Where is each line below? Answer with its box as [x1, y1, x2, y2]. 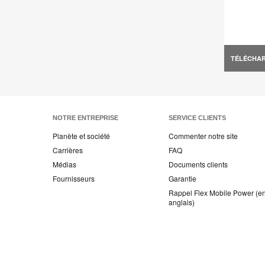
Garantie [169, 173, 196, 184]
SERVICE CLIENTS [169, 114, 226, 122]
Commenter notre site [169, 131, 238, 141]
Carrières [53, 145, 83, 156]
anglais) [169, 197, 195, 208]
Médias [53, 159, 76, 170]
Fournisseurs [53, 173, 95, 184]
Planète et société [53, 131, 110, 141]
